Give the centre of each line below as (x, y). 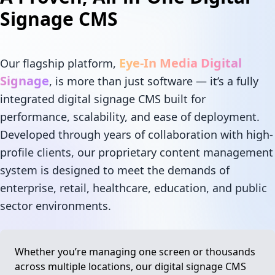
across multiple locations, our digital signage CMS (131, 266)
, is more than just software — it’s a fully (154, 81)
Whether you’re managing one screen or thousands (135, 251)
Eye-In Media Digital (181, 63)
